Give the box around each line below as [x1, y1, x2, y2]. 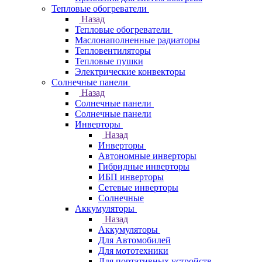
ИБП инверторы [98, 172, 164, 182]
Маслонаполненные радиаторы [75, 35, 200, 45]
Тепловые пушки [75, 56, 143, 66]
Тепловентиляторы [75, 46, 151, 56]
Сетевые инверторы [98, 182, 178, 192]
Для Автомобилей [98, 235, 171, 245]
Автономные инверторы [98, 151, 196, 161]
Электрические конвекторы [75, 67, 185, 77]
